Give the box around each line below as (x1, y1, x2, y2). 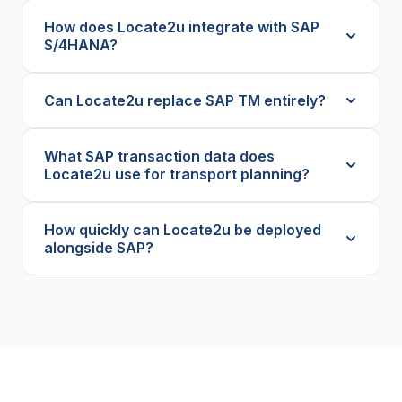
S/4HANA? (44, 36, 118, 55)
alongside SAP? (44, 239, 153, 258)
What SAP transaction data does (44, 147, 275, 166)
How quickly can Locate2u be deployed (44, 221, 321, 240)
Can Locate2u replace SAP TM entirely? (44, 92, 326, 110)
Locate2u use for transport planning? (44, 165, 310, 184)
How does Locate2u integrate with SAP (44, 18, 319, 37)
